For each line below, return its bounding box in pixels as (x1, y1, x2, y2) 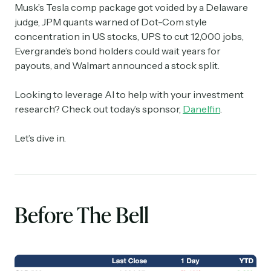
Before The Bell (15, 199, 149, 230)
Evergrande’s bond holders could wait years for (15, 44, 221, 57)
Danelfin (183, 102, 220, 115)
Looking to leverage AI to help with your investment (15, 88, 244, 100)
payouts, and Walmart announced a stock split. (15, 59, 220, 71)
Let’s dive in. (15, 131, 66, 144)
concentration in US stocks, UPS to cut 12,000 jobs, (15, 30, 244, 42)
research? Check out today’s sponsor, (15, 102, 183, 115)
